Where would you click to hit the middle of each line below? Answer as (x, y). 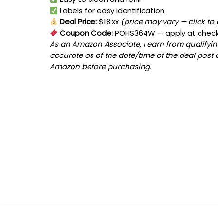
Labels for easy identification (111, 11)
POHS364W (135, 33)
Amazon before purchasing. (100, 67)
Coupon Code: (86, 33)
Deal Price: (78, 22)
